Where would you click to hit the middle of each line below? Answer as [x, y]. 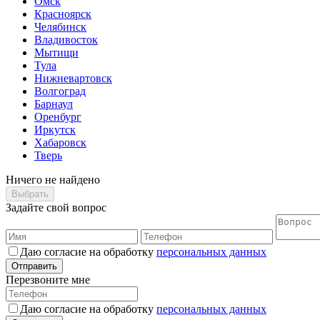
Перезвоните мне [48, 279]
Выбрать [30, 194]
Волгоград [60, 91]
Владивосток [66, 39]
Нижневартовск [73, 78]
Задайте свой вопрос [56, 207]
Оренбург [58, 116]
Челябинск [60, 26]
